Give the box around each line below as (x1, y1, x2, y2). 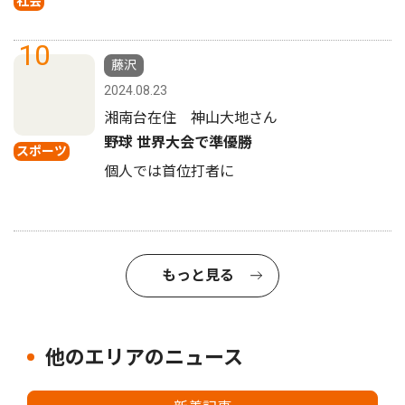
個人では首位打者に (104, 162, 234, 180)
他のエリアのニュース (45, 345, 243, 369)
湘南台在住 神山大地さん (104, 108, 278, 127)
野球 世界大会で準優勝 (104, 133, 252, 151)
